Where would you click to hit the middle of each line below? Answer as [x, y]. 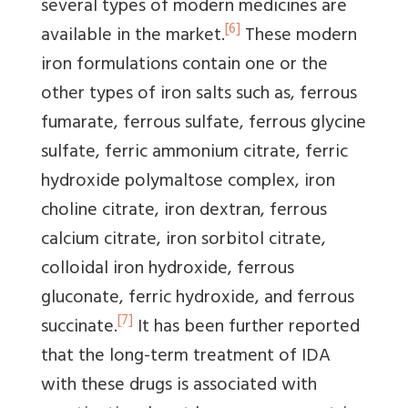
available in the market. [133, 36]
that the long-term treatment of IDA [186, 357]
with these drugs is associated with [179, 386]
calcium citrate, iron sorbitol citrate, [184, 240]
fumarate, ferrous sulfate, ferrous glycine [204, 124]
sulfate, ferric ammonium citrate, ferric [194, 153]
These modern [299, 36]
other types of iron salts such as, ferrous [199, 95]
